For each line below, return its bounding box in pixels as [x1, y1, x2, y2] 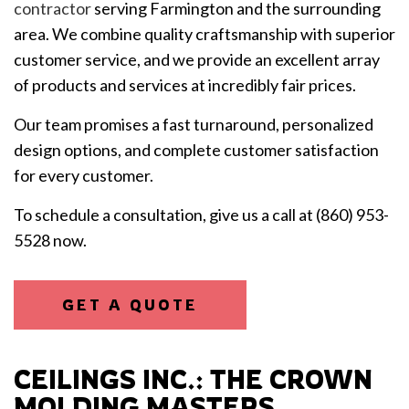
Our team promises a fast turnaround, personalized [14, 114, 373, 135]
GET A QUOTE [62, 296, 198, 315]
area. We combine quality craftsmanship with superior [14, 24, 395, 45]
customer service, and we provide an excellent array [14, 49, 380, 70]
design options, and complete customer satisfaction [14, 140, 379, 161]
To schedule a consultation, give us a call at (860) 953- [14, 204, 389, 225]
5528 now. [14, 230, 87, 251]
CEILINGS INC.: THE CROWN [14, 363, 372, 396]
